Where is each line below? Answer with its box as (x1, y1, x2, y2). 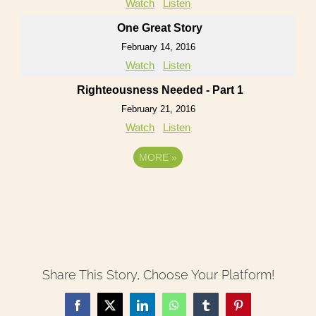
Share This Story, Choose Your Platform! (42, 267, 274, 283)
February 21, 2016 (121, 104, 195, 115)
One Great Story (117, 22, 202, 35)
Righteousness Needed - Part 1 (76, 84, 243, 97)
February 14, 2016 (121, 42, 195, 53)
